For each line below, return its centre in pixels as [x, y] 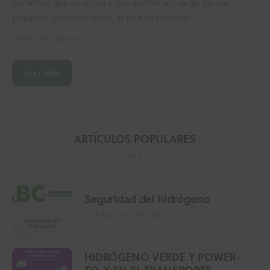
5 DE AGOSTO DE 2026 [122, 215]
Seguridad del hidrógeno [147, 199]
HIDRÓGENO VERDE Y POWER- [163, 256]
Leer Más [42, 73]
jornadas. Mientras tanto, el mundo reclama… [104, 17]
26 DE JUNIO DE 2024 [47, 39]
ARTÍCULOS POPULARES [135, 138]
